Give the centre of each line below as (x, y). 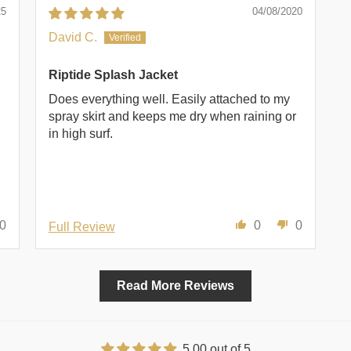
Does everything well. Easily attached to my (169, 99)
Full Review (81, 227)
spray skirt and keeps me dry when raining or (172, 116)
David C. (72, 38)
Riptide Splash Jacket (113, 75)
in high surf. (80, 133)
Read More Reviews (175, 286)
